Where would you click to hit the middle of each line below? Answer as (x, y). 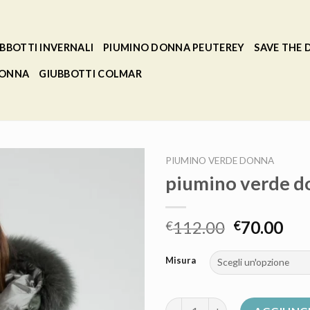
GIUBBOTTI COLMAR (90, 74)
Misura (181, 260)
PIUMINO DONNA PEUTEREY (174, 47)
